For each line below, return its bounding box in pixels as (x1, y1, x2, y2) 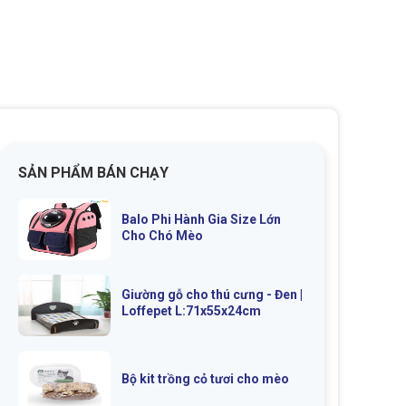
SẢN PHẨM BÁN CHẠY (18, 164, 169, 182)
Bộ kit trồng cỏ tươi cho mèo (121, 372, 289, 387)
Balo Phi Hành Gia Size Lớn (121, 211, 281, 227)
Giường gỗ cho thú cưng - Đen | (121, 287, 303, 303)
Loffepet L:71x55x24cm (121, 304, 261, 319)
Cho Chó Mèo (121, 227, 203, 243)
